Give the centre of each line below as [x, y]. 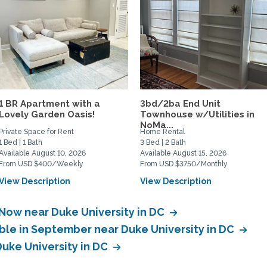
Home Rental [163, 132]
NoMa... [157, 125]
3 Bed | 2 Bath [163, 142]
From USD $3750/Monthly [184, 164]
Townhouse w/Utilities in [198, 114]
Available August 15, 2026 [184, 153]
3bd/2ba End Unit [181, 104]
